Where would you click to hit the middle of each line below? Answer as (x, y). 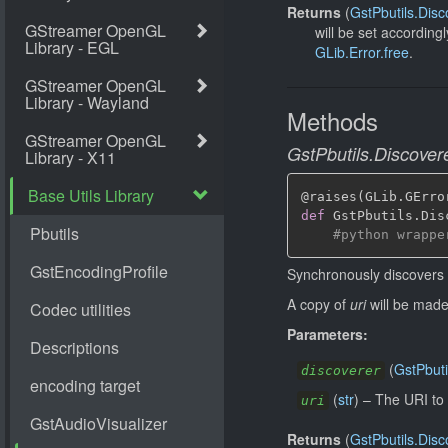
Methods (332, 120)
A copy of (318, 304)
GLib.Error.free (362, 51)
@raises (329, 196)
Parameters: (327, 334)
